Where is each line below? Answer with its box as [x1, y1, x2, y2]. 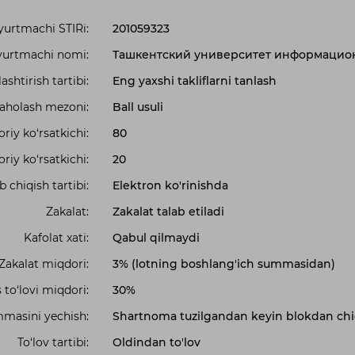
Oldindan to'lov [112, 335, 200, 349]
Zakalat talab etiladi [112, 204, 224, 219]
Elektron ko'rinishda [112, 178, 228, 193]
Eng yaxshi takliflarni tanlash [112, 74, 277, 88]
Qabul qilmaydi [112, 231, 200, 245]
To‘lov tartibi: [17, 335, 89, 349]
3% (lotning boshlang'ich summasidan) [112, 257, 335, 271]
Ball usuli [112, 100, 163, 114]
